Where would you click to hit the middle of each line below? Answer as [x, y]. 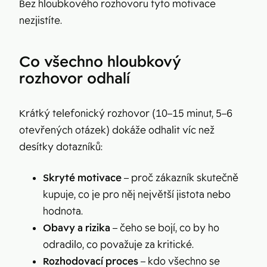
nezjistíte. [41, 20]
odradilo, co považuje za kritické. [118, 244]
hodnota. [63, 211]
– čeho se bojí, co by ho [165, 228]
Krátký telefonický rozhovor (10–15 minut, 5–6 [126, 113]
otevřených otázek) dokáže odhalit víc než [117, 130]
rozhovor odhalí [74, 78]
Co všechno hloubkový [100, 61]
